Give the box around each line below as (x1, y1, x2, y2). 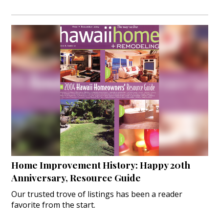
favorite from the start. (11, 199, 95, 211)
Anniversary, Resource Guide (11, 171, 141, 184)
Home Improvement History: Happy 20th (11, 158, 190, 172)
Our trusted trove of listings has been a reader (11, 189, 182, 200)
